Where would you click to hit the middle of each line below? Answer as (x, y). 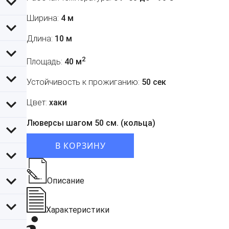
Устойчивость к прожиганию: (83, 82)
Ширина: (43, 18)
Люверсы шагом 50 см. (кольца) (91, 123)
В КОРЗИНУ (80, 146)
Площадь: (44, 62)
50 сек (153, 82)
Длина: (40, 39)
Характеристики (78, 210)
